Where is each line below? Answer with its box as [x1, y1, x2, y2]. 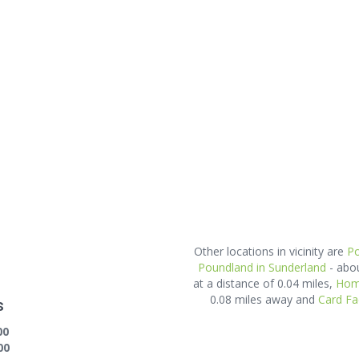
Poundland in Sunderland [198, 260, 326, 275]
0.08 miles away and [209, 292, 318, 307]
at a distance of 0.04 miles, [193, 276, 336, 291]
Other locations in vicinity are [194, 244, 347, 259]
